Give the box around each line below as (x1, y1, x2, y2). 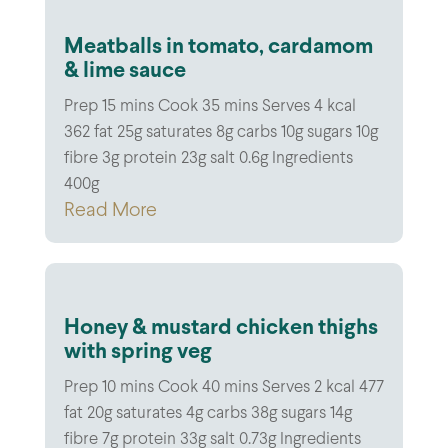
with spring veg (63, 341, 212, 363)
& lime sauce (63, 60, 186, 82)
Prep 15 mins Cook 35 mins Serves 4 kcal (63, 98, 356, 115)
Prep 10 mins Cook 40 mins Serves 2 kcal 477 (63, 379, 384, 396)
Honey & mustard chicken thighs (63, 317, 378, 339)
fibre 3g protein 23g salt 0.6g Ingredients (63, 150, 353, 167)
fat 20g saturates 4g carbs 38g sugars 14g (63, 405, 352, 422)
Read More (63, 200, 157, 220)
